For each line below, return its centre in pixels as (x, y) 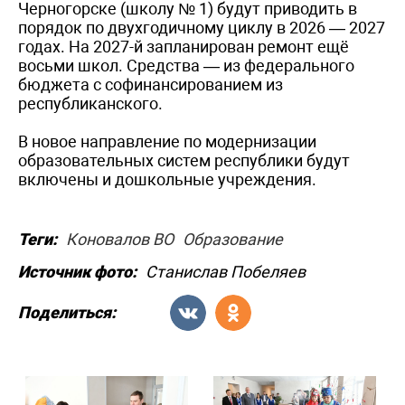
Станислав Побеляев (226, 271)
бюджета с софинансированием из (151, 84)
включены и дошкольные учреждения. (167, 179)
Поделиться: (67, 313)
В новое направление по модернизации (167, 141)
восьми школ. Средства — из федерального (186, 65)
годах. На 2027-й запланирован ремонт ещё (184, 46)
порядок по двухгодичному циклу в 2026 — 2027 (202, 27)
